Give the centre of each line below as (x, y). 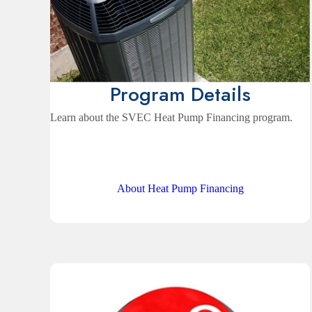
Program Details (180, 95)
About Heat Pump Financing (180, 189)
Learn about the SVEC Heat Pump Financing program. (171, 118)
